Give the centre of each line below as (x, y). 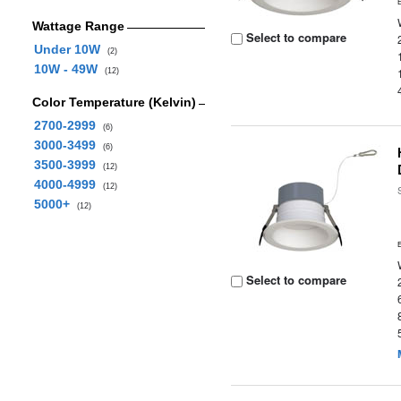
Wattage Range (78, 26)
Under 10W (70, 49)
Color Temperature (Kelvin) (114, 102)
